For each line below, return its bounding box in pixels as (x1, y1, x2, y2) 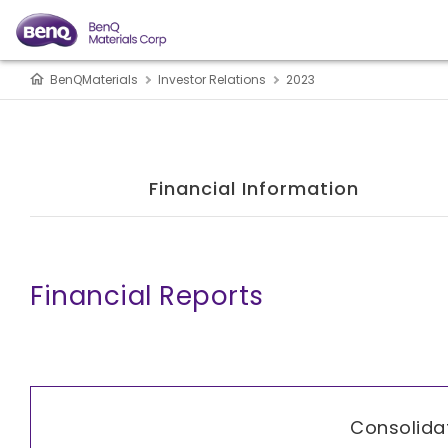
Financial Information (148, 176, 359, 201)
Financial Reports (30, 278, 264, 314)
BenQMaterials (50, 71, 138, 88)
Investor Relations (158, 71, 266, 88)
